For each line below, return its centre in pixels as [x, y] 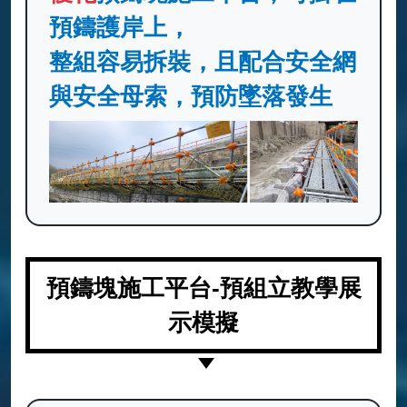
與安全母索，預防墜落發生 [191, 97]
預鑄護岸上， [120, 28]
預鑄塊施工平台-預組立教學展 [203, 288]
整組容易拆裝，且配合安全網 [203, 62]
